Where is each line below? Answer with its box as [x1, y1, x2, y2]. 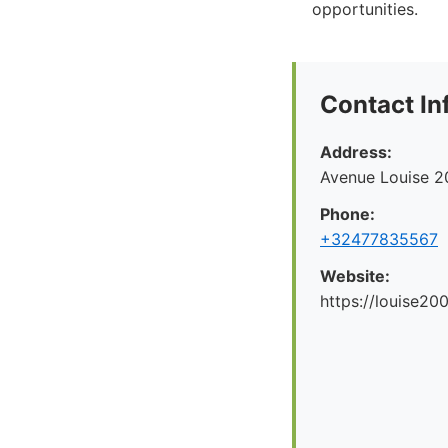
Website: [320, 266, 390, 286]
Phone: [320, 204, 375, 224]
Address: [320, 142, 392, 162]
